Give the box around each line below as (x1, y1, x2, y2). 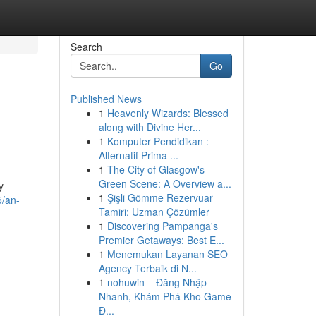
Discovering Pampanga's (107, 219, 218, 233)
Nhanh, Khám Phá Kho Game (98, 289, 231, 303)
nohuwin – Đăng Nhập (107, 275, 207, 289)
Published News (70, 92, 142, 106)
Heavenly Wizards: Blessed (107, 106, 229, 120)
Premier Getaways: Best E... (98, 233, 224, 247)
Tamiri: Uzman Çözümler (98, 205, 209, 219)
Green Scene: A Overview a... (98, 176, 231, 190)
